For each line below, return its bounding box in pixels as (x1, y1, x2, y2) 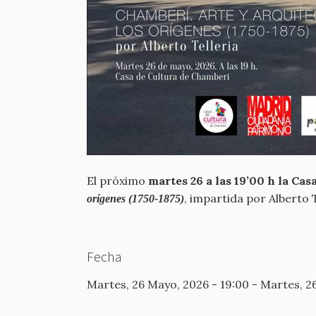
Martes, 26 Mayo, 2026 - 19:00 (87, 277, 249, 292)
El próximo (87, 174, 148, 188)
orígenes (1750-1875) (87, 193, 184, 205)
